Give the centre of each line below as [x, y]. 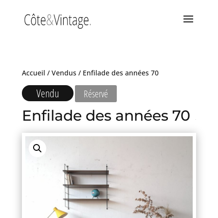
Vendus [64, 73]
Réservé [96, 94]
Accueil [33, 73]
